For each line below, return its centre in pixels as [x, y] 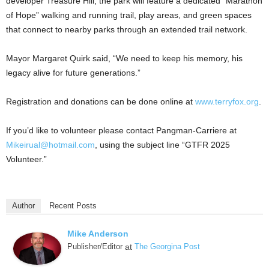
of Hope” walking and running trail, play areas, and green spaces [129, 15]
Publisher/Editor [95, 247]
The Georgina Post [167, 247]
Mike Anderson [98, 234]
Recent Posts [73, 206]
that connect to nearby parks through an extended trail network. [127, 30]
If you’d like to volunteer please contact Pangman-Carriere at [121, 131]
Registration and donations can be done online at [101, 102]
